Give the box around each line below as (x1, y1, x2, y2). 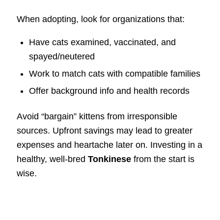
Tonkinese (87, 154, 131, 165)
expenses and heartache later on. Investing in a (16, 140, 202, 150)
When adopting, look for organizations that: (16, 14, 185, 24)
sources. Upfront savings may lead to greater (16, 126, 192, 136)
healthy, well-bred (16, 154, 88, 165)
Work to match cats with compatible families (28, 69, 200, 79)
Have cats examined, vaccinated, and (28, 37, 176, 48)
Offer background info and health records (28, 86, 190, 96)
